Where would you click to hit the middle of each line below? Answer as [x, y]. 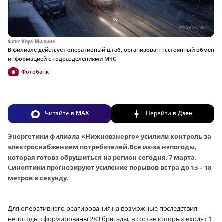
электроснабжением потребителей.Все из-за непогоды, [102, 146]
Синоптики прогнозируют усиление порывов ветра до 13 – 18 [110, 167]
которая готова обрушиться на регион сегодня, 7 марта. [102, 157]
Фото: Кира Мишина [31, 41]
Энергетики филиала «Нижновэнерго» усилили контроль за [110, 136]
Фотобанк [35, 72]
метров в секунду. [38, 178]
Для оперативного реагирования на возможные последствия [103, 208]
